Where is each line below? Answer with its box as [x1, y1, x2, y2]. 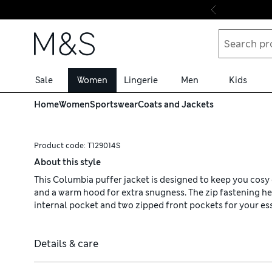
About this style [34, 157, 101, 168]
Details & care [34, 237, 98, 250]
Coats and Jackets [138, 99, 214, 110]
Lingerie [124, 74, 158, 86]
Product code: [34, 141, 87, 151]
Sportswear [90, 99, 138, 110]
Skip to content [15, 17, 88, 30]
